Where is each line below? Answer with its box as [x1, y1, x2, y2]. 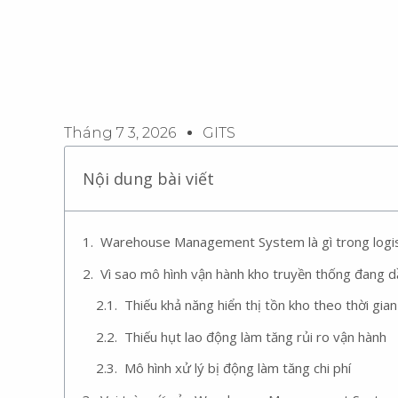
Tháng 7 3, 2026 [64, 124, 176, 141]
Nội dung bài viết [83, 168, 214, 189]
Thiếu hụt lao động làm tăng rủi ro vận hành [124, 327, 386, 346]
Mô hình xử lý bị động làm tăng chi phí [124, 359, 351, 377]
